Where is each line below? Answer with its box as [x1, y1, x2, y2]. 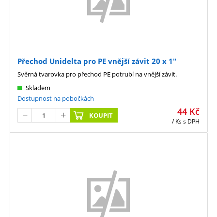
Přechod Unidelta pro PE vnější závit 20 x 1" [17, 56, 176, 66]
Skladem [26, 83, 50, 92]
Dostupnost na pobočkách [17, 93, 94, 103]
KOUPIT [89, 111, 113, 120]
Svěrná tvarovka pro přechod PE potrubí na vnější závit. [17, 69, 177, 78]
